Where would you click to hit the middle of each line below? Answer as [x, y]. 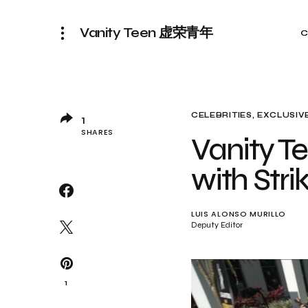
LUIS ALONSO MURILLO [239, 214]
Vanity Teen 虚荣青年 [146, 33]
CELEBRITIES [222, 115]
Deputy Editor [217, 225]
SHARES [98, 132]
